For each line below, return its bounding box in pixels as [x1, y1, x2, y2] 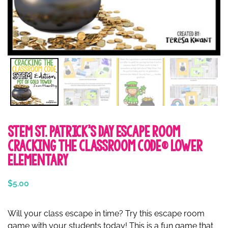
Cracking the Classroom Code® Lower [8, 137, 203, 155]
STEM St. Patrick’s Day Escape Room [8, 123, 180, 141]
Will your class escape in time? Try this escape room [8, 208, 205, 218]
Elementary [8, 151, 68, 169]
